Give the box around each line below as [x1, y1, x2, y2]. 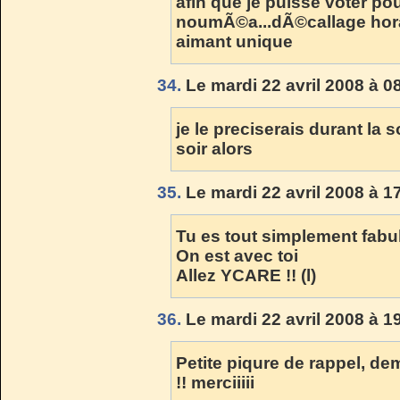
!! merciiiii [176, 372, 254, 392]
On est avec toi [176, 246, 298, 265]
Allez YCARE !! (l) [176, 265, 316, 285]
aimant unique [176, 31, 293, 51]
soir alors [176, 138, 253, 158]
